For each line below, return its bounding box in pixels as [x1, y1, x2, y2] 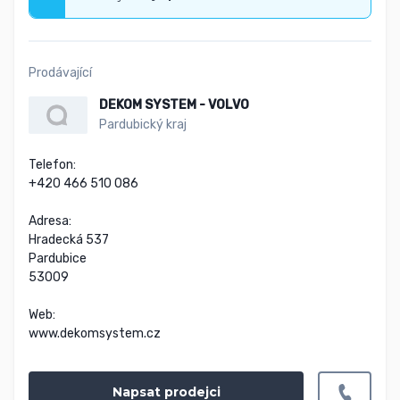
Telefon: [29, 157, 76, 173]
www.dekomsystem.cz [29, 326, 161, 342]
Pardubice [29, 251, 87, 267]
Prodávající [29, 65, 92, 81]
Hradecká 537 [29, 232, 109, 248]
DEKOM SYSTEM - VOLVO [98, 97, 249, 113]
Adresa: [29, 213, 71, 229]
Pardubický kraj [98, 117, 187, 133]
